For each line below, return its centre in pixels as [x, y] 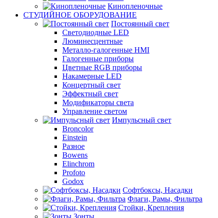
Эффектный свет [90, 94]
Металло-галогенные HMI [106, 50]
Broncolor [78, 129]
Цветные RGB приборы [102, 67]
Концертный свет [91, 85]
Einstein [75, 137]
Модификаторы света [98, 102]
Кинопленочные [135, 6]
